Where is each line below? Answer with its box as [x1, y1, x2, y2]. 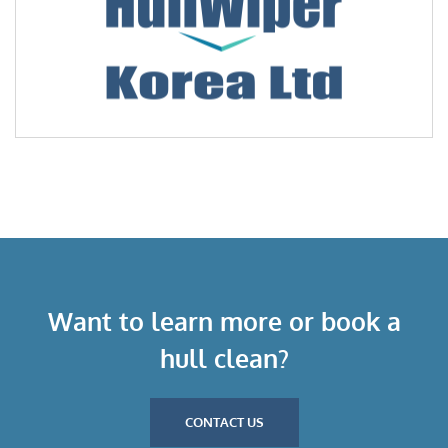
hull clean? [159, 342, 289, 375]
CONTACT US [184, 414, 264, 431]
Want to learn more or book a [47, 305, 401, 338]
